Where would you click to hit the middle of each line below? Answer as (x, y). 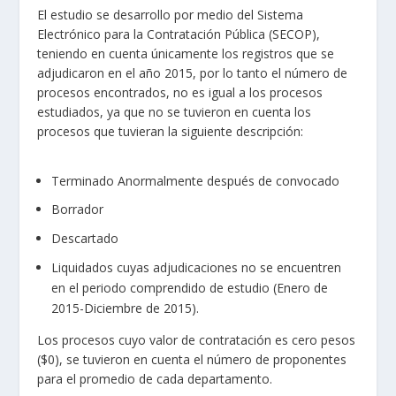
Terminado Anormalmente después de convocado (196, 180)
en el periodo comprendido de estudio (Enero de (190, 287)
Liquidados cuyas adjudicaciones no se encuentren (197, 267)
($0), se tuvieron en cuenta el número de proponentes (192, 359)
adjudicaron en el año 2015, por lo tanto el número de (193, 73)
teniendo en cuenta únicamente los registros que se (186, 54)
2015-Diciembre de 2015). (126, 308)
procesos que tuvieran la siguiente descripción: (171, 132)
